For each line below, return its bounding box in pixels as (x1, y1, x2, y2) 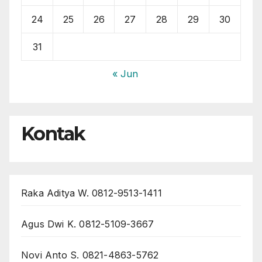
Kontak (21, 122, 85, 145)
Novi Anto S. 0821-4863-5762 (21, 249, 159, 261)
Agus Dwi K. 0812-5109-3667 (21, 218, 154, 230)
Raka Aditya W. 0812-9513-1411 (21, 187, 162, 199)
